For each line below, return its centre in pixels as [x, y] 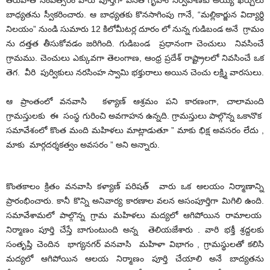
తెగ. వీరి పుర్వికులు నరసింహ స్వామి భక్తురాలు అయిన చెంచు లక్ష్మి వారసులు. [135, 72]
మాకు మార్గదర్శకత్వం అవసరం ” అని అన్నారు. [83, 145]
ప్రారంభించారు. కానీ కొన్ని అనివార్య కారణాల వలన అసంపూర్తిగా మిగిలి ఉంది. [135, 201]
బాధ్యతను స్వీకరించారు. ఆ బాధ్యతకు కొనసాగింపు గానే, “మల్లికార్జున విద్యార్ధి [135, 14]
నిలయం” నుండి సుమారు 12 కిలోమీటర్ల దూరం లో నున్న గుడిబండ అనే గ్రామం [135, 29]
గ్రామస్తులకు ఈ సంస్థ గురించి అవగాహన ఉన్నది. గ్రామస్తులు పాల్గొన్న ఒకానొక [135, 116]
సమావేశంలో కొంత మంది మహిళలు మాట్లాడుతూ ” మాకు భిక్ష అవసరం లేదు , [135, 130]
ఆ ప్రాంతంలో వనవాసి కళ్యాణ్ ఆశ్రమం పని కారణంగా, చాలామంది [135, 101]
